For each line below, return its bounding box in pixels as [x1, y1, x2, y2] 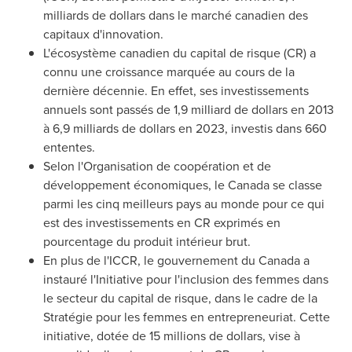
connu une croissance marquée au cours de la [43, 62, 295, 81]
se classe [269, 175, 322, 194]
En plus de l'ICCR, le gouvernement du [43, 251, 258, 269]
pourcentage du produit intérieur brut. [43, 232, 251, 251]
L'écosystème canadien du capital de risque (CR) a [43, 43, 316, 62]
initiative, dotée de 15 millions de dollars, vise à [43, 326, 300, 345]
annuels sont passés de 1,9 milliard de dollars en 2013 [43, 100, 334, 119]
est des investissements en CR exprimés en [43, 213, 280, 232]
